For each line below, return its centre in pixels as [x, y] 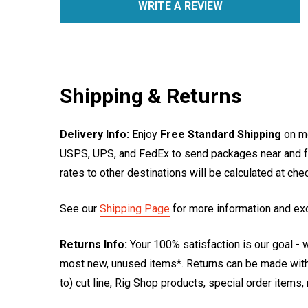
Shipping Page [135, 209]
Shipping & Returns [151, 96]
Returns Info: [93, 244]
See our [80, 209]
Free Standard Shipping [221, 134]
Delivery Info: [95, 134]
